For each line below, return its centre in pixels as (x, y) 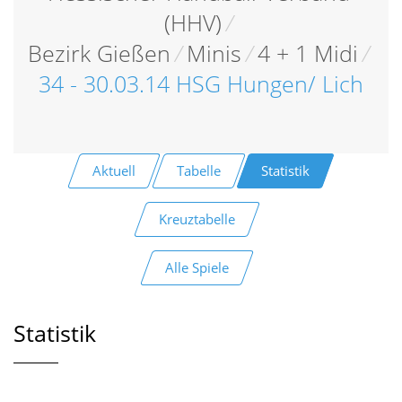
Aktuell (114, 170)
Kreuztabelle (197, 218)
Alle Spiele (197, 267)
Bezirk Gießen (100, 53)
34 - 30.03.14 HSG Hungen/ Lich (201, 83)
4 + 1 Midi (307, 53)
